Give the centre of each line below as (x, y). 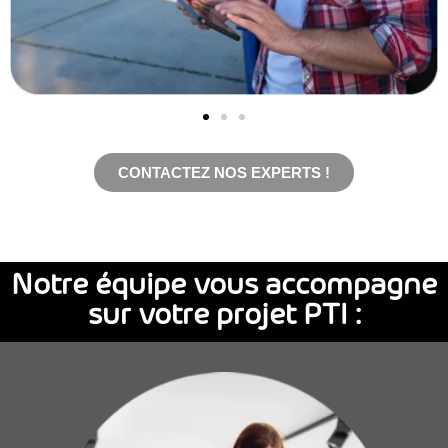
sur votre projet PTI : (224, 317)
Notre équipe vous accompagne (224, 287)
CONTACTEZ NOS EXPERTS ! (224, 173)
